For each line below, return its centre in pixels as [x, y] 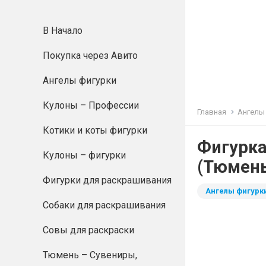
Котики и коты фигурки [95, 130]
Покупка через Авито [90, 56]
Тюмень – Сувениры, [90, 255]
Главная [212, 112]
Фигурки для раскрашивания [107, 180]
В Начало [63, 31]
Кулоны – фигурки [84, 155]
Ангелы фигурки [80, 80]
